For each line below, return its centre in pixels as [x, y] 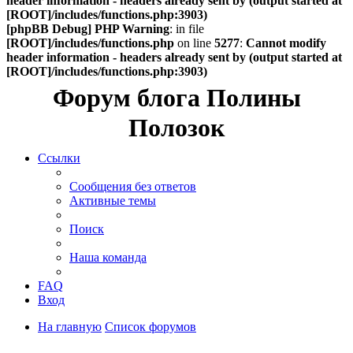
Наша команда [108, 257]
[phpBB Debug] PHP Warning [88, 29]
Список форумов [150, 327]
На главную [70, 327]
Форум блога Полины [176, 98]
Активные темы [113, 201]
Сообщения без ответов [133, 186]
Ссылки [59, 158]
